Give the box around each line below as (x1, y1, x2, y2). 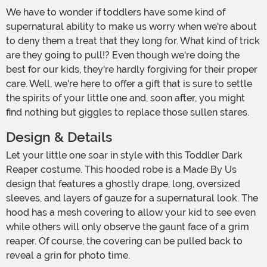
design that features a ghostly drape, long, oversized (6, 178, 240, 190)
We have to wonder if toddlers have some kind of (6, 7, 15, 18)
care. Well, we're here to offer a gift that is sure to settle (6, 78, 252, 90)
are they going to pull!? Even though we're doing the (6, 49, 240, 61)
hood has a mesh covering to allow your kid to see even (6, 207, 256, 219)
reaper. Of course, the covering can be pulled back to (6, 235, 243, 247)
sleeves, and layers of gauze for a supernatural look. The (6, 193, 258, 204)
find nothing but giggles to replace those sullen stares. (6, 107, 249, 119)
